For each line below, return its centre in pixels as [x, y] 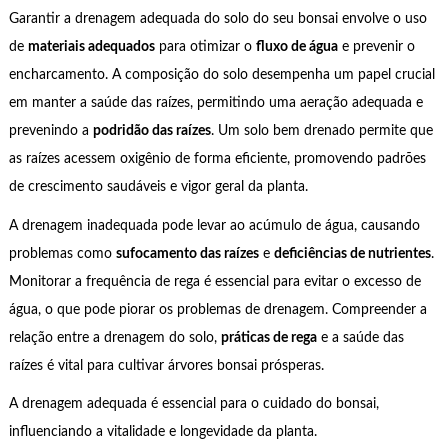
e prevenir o [376, 47]
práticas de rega [268, 337]
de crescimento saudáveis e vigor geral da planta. [158, 187]
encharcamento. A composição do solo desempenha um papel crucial [221, 75]
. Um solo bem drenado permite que [321, 131]
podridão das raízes [151, 131]
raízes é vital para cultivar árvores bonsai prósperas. [166, 365]
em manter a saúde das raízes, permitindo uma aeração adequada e [215, 103]
